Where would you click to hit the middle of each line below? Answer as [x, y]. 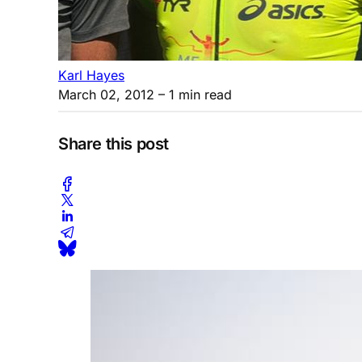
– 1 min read [193, 94]
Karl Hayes [91, 75]
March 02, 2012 [106, 94]
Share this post [114, 144]
